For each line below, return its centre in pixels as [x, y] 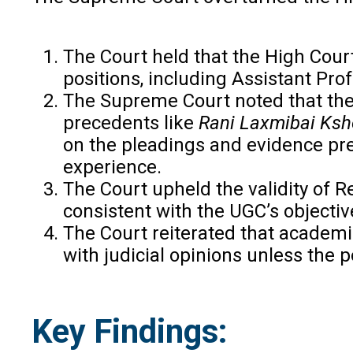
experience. [112, 167]
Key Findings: [130, 332]
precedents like [131, 123]
